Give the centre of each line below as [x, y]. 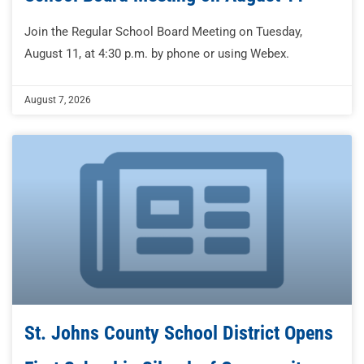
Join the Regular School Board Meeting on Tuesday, [163, 32]
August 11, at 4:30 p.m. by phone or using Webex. [157, 54]
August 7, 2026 [58, 100]
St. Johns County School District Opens [179, 334]
